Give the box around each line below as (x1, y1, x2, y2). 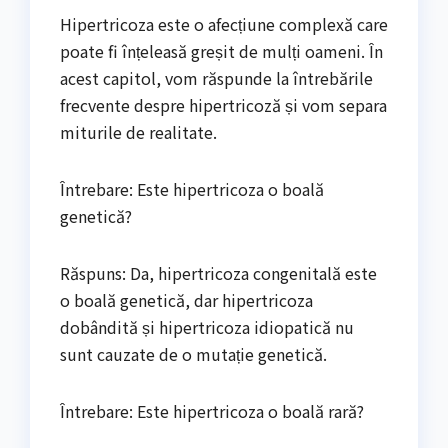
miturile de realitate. (60, 119, 217, 144)
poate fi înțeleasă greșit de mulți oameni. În (60, 38, 383, 63)
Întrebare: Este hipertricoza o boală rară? (60, 398, 364, 423)
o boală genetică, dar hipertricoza (60, 287, 313, 312)
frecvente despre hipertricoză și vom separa (60, 92, 387, 117)
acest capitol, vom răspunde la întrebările (60, 65, 373, 90)
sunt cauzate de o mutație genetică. (60, 341, 327, 366)
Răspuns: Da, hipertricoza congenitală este (60, 260, 377, 285)
